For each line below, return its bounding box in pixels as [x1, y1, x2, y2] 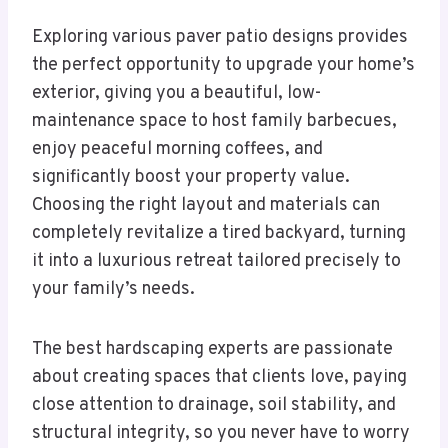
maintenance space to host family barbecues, [32, 110, 397, 134]
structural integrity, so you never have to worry [32, 422, 410, 446]
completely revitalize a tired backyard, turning [32, 222, 406, 246]
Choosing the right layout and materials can [32, 194, 380, 218]
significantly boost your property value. [32, 166, 350, 190]
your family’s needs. [32, 278, 195, 302]
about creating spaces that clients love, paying [32, 366, 407, 390]
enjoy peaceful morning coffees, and [32, 138, 323, 162]
